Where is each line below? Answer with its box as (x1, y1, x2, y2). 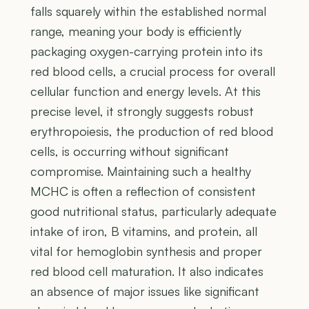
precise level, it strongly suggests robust (30, 103, 254, 119)
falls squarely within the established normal (30, 3, 266, 19)
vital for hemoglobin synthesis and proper (30, 243, 262, 259)
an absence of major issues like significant (30, 283, 259, 299)
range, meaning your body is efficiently (30, 23, 241, 39)
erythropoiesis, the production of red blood (30, 123, 273, 139)
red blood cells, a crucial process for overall (30, 63, 275, 79)
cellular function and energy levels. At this (30, 83, 261, 99)
